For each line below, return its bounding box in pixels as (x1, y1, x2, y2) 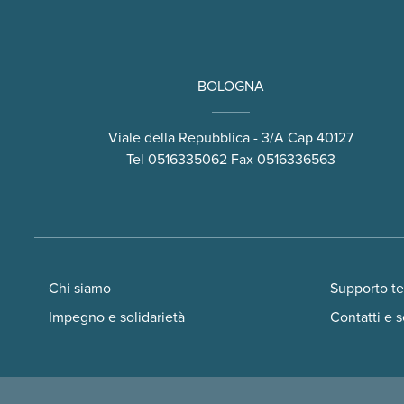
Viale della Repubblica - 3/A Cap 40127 (108, 129, 353, 148)
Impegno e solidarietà (49, 308, 185, 327)
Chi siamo (49, 280, 111, 298)
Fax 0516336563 (227, 151, 335, 170)
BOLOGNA (197, 78, 264, 96)
